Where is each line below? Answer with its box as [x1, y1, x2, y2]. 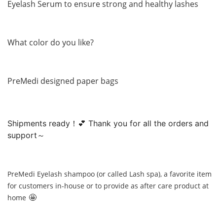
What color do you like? [7, 37, 94, 48]
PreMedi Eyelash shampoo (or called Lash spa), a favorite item [7, 169, 212, 179]
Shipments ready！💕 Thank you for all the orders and [7, 118, 209, 129]
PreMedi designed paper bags [7, 75, 118, 86]
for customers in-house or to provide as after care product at [7, 181, 209, 191]
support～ [7, 130, 45, 141]
